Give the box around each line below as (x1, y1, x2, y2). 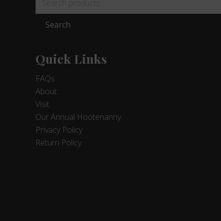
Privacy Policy (36, 124, 82, 136)
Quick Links (36, 50, 107, 67)
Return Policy (36, 137, 81, 148)
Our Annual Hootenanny (36, 111, 121, 123)
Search (45, 19, 71, 31)
